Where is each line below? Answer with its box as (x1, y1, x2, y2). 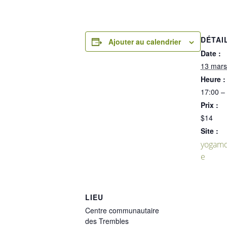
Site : (201, 125, 218, 136)
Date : (201, 48, 221, 58)
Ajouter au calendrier (108, 36, 181, 47)
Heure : (201, 73, 225, 84)
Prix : (201, 99, 218, 110)
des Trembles (85, 215, 129, 226)
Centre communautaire (85, 205, 159, 215)
